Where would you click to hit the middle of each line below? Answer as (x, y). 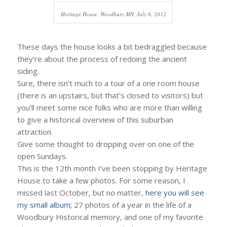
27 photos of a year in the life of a (133, 204)
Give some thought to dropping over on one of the (105, 144)
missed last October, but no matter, (81, 192)
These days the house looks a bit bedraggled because (112, 46)
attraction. (35, 131)
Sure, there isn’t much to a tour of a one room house (108, 83)
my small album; (45, 204)
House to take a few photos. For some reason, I (101, 180)
